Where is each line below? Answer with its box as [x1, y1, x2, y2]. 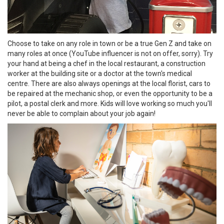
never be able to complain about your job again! [7, 109, 157, 117]
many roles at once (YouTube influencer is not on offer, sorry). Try [7, 49, 213, 57]
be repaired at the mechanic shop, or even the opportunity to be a [7, 89, 212, 97]
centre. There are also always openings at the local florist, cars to [7, 79, 210, 87]
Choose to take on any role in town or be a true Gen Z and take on [7, 39, 211, 47]
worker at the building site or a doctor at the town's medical [7, 69, 192, 77]
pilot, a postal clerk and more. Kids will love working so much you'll [7, 99, 212, 107]
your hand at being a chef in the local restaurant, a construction [7, 59, 205, 67]
